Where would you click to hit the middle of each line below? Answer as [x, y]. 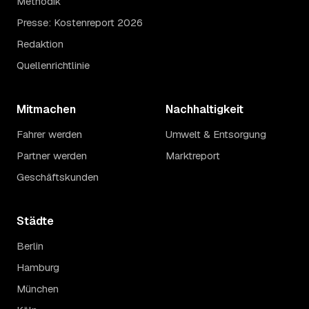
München [38, 289]
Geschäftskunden [58, 177]
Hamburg [38, 268]
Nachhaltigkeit [205, 110]
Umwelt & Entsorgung [216, 134]
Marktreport [193, 156]
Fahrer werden [49, 134]
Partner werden [52, 156]
